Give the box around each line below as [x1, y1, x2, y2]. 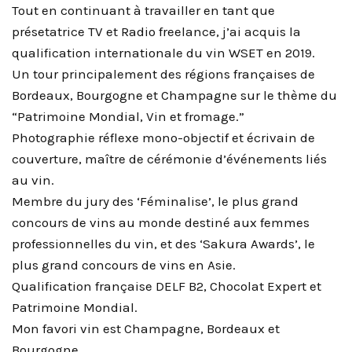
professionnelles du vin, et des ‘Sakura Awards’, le [12, 236, 315, 252]
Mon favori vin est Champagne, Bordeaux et [12, 321, 280, 337]
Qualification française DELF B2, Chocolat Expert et [12, 278, 321, 295]
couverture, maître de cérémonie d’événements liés [12, 151, 327, 167]
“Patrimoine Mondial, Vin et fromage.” [12, 108, 244, 125]
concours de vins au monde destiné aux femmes [12, 214, 310, 231]
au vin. [12, 172, 54, 189]
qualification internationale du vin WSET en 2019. [12, 45, 315, 61]
